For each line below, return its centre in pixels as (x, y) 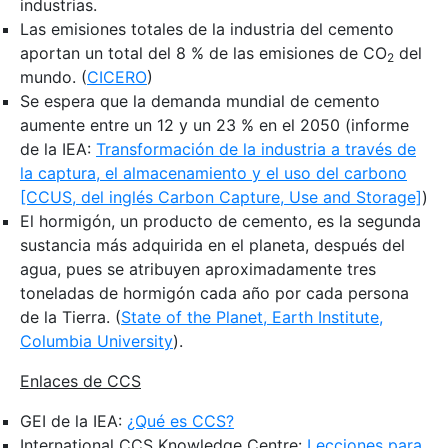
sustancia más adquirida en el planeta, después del (212, 244)
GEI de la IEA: (73, 420)
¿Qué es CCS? (180, 420)
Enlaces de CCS (80, 380)
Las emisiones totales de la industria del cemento (207, 28)
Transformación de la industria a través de (256, 148)
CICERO (117, 76)
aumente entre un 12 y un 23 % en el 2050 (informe (214, 124)
